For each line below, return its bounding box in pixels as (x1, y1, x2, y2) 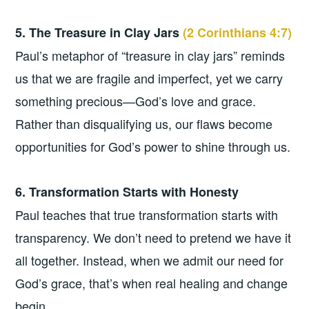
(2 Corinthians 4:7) (183, 23, 292, 41)
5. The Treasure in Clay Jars (15, 23, 183, 41)
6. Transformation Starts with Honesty (15, 182, 239, 201)
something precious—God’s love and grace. (15, 91, 257, 110)
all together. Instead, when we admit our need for (15, 250, 284, 269)
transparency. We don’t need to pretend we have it (15, 228, 292, 246)
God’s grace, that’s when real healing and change (15, 273, 288, 292)
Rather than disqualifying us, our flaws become (15, 114, 273, 132)
